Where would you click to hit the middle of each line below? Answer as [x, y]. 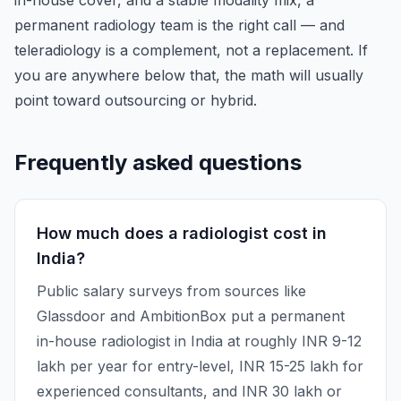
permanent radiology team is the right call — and [179, 25]
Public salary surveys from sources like [171, 291]
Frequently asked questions [158, 162]
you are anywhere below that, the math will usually [189, 75]
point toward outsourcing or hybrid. [136, 100]
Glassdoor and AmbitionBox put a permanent [191, 316]
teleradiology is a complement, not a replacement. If [191, 50]
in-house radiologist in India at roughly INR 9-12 [199, 341]
